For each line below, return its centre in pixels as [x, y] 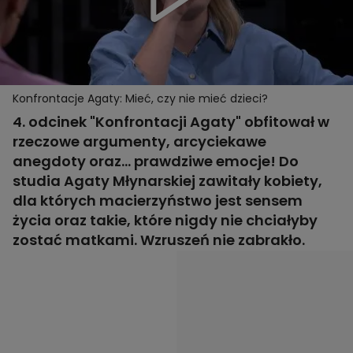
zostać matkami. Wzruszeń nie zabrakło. [159, 240]
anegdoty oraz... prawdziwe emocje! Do [156, 162]
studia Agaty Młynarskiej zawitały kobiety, [167, 181]
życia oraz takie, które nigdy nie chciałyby [165, 221]
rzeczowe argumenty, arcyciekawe [139, 142]
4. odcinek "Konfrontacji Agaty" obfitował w [171, 122]
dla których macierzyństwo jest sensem [158, 201]
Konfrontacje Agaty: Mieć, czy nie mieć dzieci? [140, 99]
